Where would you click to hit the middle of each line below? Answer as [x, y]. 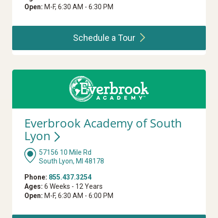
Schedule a [95, 38]
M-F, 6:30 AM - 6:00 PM [78, 196]
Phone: [36, 177]
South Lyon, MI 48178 [72, 161]
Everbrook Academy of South [103, 123]
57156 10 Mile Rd [65, 153]
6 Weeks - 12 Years [73, 187]
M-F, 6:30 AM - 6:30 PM [78, 7]
